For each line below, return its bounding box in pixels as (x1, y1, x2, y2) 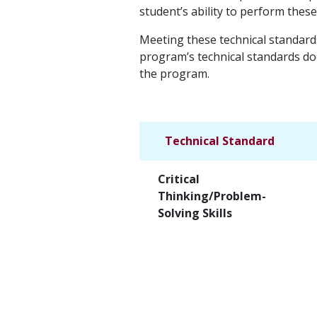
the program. (139, 65, 209, 81)
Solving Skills (157, 204, 232, 221)
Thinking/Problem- (157, 188, 266, 204)
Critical (157, 171, 200, 187)
